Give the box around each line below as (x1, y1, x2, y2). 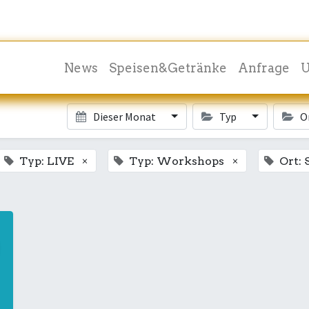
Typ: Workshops (129, 154, 224, 168)
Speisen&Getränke (108, 60, 227, 75)
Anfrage (237, 60, 290, 75)
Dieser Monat (90, 110, 158, 123)
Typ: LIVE (19, 154, 74, 168)
